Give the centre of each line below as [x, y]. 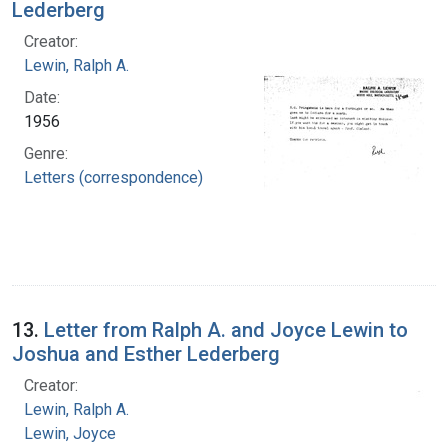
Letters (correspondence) [113, 177]
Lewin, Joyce [70, 433]
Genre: [46, 153]
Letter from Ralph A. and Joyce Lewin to [226, 329]
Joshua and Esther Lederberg [146, 353]
